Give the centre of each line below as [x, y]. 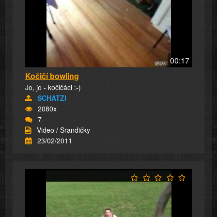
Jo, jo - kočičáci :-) [53, 87]
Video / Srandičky [63, 130]
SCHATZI [52, 98]
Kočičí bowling [52, 76]
